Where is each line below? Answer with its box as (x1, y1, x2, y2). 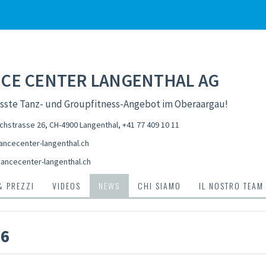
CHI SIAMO (138, 179, 181, 192)
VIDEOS (52, 179, 81, 192)
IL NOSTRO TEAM (199, 179, 264, 192)
